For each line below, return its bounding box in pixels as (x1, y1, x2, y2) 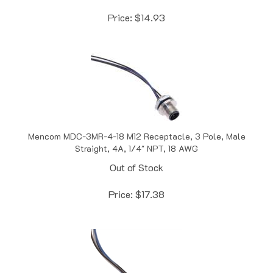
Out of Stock (110, 147, 163, 161)
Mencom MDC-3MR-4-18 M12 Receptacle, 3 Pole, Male (27, 117, 246, 129)
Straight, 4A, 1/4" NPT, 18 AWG (75, 129, 198, 141)
